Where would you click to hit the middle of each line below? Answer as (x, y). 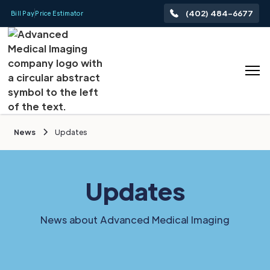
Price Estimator (59, 13)
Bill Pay (23, 13)
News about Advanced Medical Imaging (135, 220)
